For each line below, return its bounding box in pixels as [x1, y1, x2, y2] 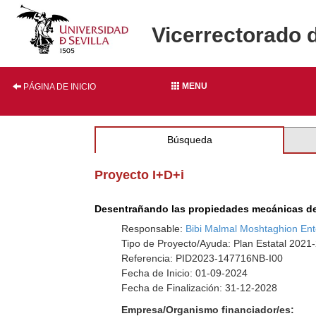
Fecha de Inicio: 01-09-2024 [121, 267, 248, 279]
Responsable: [121, 223, 186, 234]
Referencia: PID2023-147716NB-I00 [121, 253, 284, 264]
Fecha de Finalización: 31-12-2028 [121, 282, 278, 293]
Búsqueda [166, 134, 212, 145]
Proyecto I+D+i [95, 168, 185, 182]
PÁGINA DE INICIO [21, 82, 96, 92]
